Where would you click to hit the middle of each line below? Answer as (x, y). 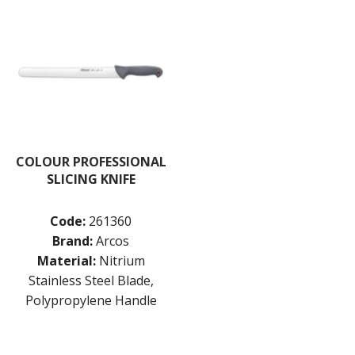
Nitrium (122, 260)
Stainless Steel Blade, (91, 280)
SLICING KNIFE (91, 179)
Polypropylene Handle (91, 300)
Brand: (73, 240)
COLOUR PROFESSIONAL (91, 161)
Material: (66, 260)
